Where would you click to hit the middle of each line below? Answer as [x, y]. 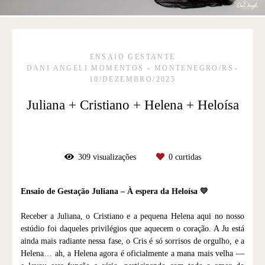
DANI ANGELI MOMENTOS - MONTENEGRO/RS [130, 68]
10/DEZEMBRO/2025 [132, 79]
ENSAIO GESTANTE [132, 56]
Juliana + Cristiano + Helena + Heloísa [132, 104]
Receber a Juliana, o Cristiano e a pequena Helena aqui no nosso [132, 216]
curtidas [187, 157]
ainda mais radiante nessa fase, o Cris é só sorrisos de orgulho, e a [132, 241]
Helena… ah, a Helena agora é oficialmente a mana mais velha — [132, 253]
